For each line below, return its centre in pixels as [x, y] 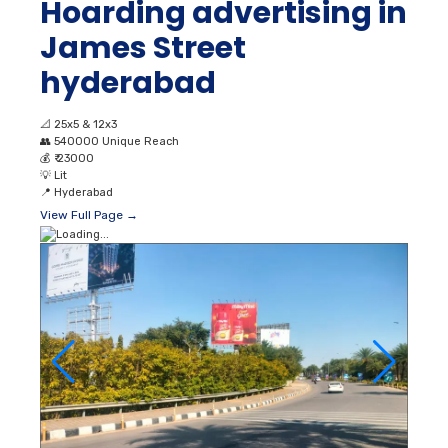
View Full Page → [89, 214]
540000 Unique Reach [116, 141]
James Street [143, 47]
